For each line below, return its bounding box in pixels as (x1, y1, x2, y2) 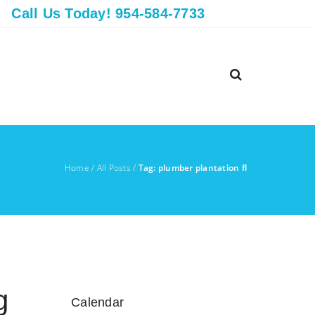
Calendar (71, 295, 124, 309)
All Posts (96, 162, 131, 174)
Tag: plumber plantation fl (138, 162, 247, 174)
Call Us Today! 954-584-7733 (11, 6, 205, 21)
